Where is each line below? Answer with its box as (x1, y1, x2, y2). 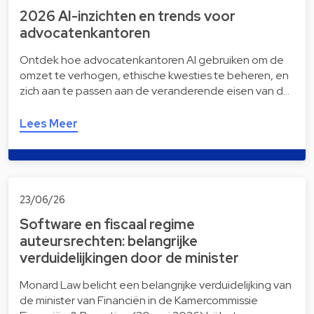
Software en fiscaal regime (20, 215, 195, 234)
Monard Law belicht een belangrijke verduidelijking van (20, 278, 292, 293)
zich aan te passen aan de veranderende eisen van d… (20, 83, 289, 99)
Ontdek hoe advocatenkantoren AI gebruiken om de (20, 53, 284, 68)
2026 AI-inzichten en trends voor (20, 7, 235, 26)
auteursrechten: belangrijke (20, 232, 198, 251)
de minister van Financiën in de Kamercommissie (20, 293, 258, 308)
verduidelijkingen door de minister (20, 249, 239, 268)
